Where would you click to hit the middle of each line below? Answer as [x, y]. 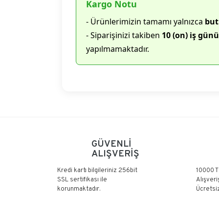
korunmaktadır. [79, 189]
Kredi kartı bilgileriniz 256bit [97, 171]
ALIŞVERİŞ [115, 154]
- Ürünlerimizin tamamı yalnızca [145, 22]
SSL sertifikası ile [82, 180]
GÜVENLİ [111, 144]
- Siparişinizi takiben [124, 35]
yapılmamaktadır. [117, 49]
